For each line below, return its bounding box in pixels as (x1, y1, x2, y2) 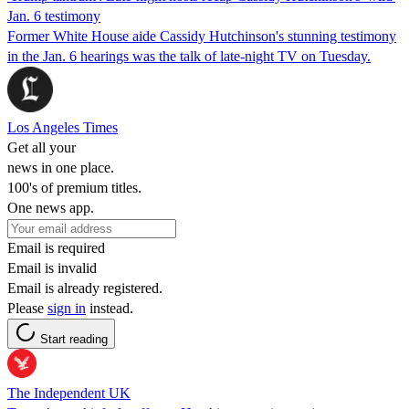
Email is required (7, 239, 105, 256)
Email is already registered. (7, 279, 163, 296)
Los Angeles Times (7, 119, 118, 135)
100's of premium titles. (7, 179, 142, 195)
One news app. (7, 199, 94, 215)
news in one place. (7, 159, 114, 175)
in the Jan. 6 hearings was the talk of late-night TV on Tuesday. (7, 47, 371, 64)
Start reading (40, 331, 108, 346)
